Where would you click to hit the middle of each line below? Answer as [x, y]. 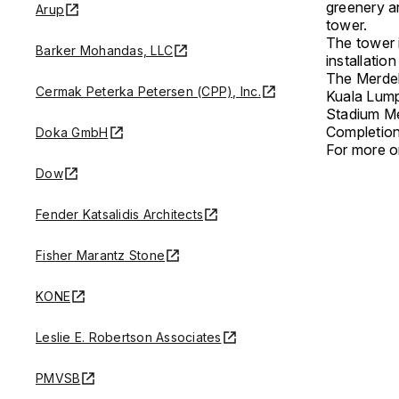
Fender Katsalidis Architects [119, 214]
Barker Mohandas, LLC [104, 50]
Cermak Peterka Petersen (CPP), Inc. [148, 91]
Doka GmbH [72, 132]
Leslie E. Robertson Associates [129, 337]
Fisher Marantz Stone [100, 255]
